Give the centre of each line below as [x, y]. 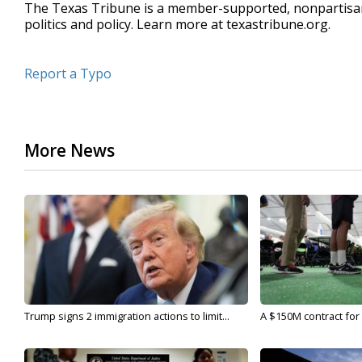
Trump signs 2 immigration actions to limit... [127, 316]
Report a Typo [68, 74]
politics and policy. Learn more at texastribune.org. [177, 24]
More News [69, 150]
